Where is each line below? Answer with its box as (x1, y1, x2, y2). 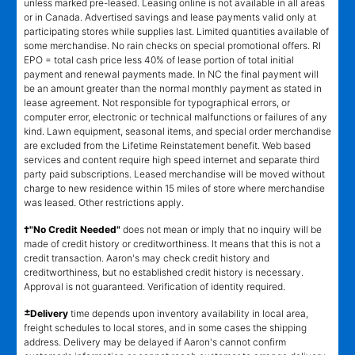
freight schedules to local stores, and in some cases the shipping (24, 322, 307, 334)
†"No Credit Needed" (24, 223, 120, 236)
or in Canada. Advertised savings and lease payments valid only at (24, 11, 316, 24)
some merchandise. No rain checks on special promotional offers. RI (24, 40, 321, 52)
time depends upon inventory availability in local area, (68, 307, 308, 320)
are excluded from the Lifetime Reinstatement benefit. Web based (24, 139, 311, 152)
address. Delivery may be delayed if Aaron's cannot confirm (24, 336, 286, 349)
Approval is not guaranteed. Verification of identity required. (24, 281, 285, 293)
